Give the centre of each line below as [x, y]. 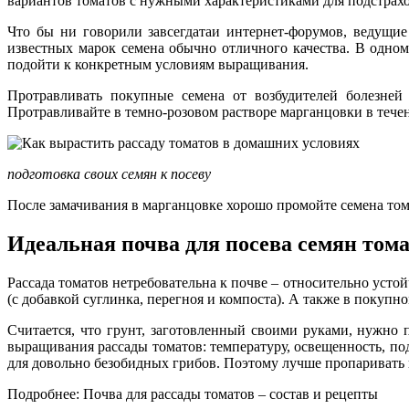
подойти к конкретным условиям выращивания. [158, 65]
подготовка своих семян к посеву [109, 174]
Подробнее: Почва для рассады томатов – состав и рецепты [193, 394]
